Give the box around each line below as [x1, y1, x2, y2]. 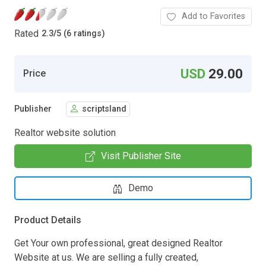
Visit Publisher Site [100, 150, 181, 161]
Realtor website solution [14, 126, 116, 138]
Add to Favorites [182, 11, 245, 21]
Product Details [14, 214, 81, 226]
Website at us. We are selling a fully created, [14, 251, 198, 263]
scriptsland [82, 104, 126, 115]
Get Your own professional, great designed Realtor [14, 237, 223, 249]
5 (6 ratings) [56, 28, 105, 39]
